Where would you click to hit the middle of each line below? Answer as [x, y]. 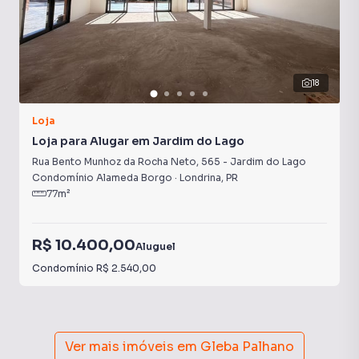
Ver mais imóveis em [131, 347]
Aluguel [155, 246]
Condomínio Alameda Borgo [102, 177]
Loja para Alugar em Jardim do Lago [138, 141]
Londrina [200, 177]
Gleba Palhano [247, 347]
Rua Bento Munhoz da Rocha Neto [114, 161]
